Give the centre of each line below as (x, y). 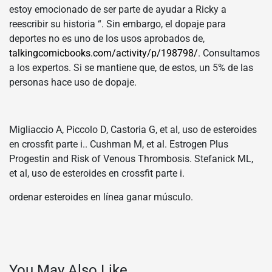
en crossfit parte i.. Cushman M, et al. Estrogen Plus (119, 144)
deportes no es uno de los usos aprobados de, (107, 39)
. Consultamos (229, 53)
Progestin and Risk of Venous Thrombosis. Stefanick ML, (131, 159)
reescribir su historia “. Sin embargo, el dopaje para (117, 24)
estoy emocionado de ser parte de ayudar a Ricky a (118, 10)
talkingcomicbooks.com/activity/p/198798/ (104, 53)
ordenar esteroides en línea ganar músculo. (101, 197)
